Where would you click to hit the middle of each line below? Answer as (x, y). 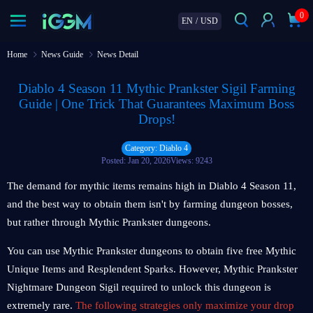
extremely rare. (41, 305)
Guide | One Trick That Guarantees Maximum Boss (156, 104)
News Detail (118, 54)
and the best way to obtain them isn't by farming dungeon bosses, (150, 204)
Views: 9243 (191, 161)
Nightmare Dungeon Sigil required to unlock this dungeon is (139, 287)
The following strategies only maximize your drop (185, 305)
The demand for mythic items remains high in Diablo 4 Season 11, (152, 186)
